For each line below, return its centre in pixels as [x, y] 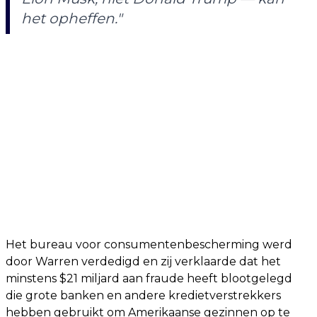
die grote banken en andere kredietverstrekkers [143, 295]
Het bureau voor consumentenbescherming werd [149, 244]
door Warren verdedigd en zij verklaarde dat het [143, 261]
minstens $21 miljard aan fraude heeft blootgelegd [149, 278]
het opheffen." [71, 18]
